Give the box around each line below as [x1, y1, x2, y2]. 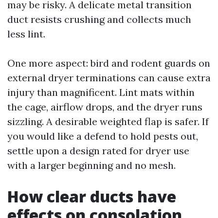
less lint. [7, 28, 45, 40]
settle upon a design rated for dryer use [7, 145, 189, 157]
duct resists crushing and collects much [7, 13, 191, 25]
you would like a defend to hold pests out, [7, 130, 198, 142]
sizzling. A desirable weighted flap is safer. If [7, 115, 209, 127]
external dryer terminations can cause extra [7, 72, 211, 84]
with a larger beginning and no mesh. [7, 159, 176, 171]
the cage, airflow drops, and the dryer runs [7, 101, 202, 113]
